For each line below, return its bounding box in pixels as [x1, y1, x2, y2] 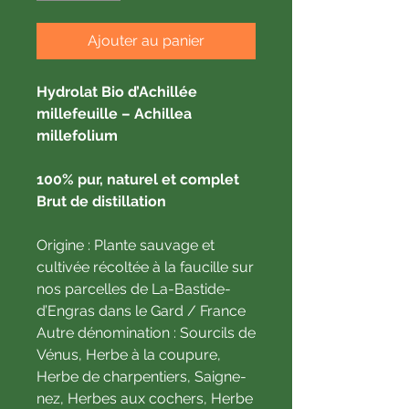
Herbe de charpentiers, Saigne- [37, 367, 246, 385]
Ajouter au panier [88, 31, 204, 49]
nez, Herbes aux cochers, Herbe [37, 389, 253, 407]
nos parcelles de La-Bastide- [37, 279, 231, 298]
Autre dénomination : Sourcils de [37, 323, 256, 341]
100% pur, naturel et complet [37, 170, 239, 188]
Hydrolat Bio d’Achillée [37, 82, 197, 100]
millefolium [37, 126, 118, 144]
